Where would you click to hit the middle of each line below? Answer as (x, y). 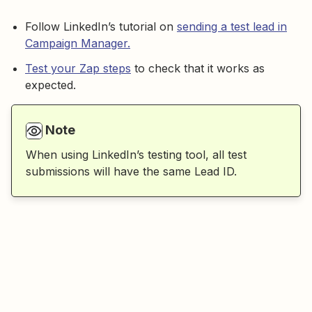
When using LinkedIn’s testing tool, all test (136, 155)
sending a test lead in (232, 26)
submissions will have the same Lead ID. (131, 172)
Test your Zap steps (78, 68)
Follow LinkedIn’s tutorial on (101, 26)
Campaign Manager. (78, 43)
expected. (50, 85)
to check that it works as (198, 68)
